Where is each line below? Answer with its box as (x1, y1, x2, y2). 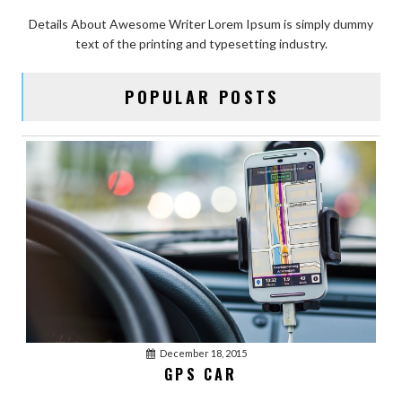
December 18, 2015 (160, 347, 247, 360)
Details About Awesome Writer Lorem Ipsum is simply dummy (29, 15, 373, 31)
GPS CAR (164, 363, 238, 386)
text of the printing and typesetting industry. (74, 35, 328, 51)
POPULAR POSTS (125, 84, 279, 109)
